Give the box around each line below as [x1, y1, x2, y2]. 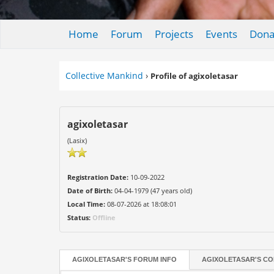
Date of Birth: [67, 186, 113, 195]
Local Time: [67, 199, 106, 209]
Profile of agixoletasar [150, 70, 239, 81]
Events [205, 27, 237, 41]
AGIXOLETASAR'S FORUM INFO [72, 256, 177, 263]
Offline [92, 213, 116, 222]
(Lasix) [67, 136, 87, 145]
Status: [67, 213, 91, 222]
